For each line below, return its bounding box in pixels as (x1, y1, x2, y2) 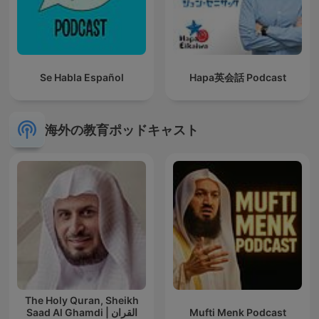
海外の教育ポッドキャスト (45, 122, 199, 137)
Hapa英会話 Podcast (189, 71, 286, 84)
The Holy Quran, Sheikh (24, 294, 139, 307)
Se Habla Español (39, 71, 124, 84)
